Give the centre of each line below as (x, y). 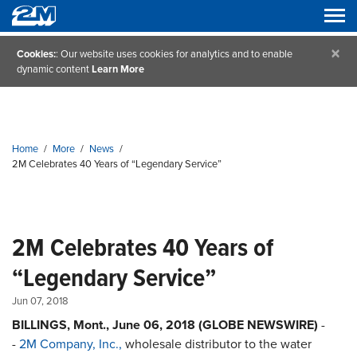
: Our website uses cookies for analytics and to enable (174, 54)
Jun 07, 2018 (40, 301)
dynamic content (54, 69)
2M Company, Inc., (71, 344)
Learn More (118, 69)
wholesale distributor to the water (217, 344)
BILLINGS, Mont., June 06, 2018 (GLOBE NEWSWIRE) (167, 325)
